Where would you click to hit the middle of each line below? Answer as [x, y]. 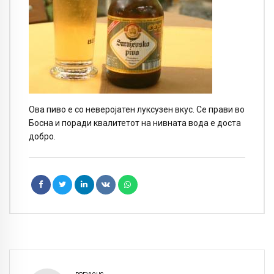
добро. [42, 136]
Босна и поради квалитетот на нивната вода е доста [135, 123]
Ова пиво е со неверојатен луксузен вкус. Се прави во [137, 109]
